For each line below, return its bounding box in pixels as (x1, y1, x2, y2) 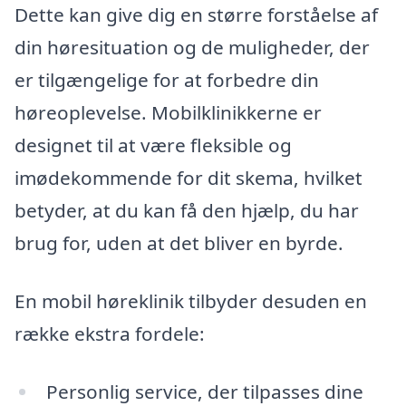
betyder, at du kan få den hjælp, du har (14, 198, 359, 224)
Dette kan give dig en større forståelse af (14, 2, 378, 28)
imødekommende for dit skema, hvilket (14, 165, 362, 191)
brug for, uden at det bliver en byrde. (14, 230, 343, 256)
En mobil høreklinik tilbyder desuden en (14, 287, 367, 314)
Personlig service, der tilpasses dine (45, 378, 363, 404)
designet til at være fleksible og (14, 132, 292, 159)
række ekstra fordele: (14, 320, 205, 346)
